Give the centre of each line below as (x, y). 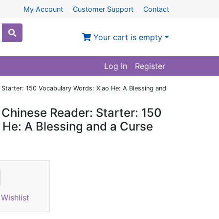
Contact (156, 9)
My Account (43, 9)
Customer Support (103, 9)
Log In (116, 66)
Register (150, 66)
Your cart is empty (127, 37)
